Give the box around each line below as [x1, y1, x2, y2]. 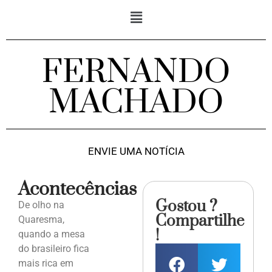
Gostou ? [155, 197, 218, 217]
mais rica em [18, 257, 73, 270]
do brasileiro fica [18, 243, 89, 255]
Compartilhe [155, 211, 245, 232]
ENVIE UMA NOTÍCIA [87, 145, 185, 158]
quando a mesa [18, 228, 85, 240]
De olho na [18, 199, 64, 211]
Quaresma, [18, 214, 64, 226]
